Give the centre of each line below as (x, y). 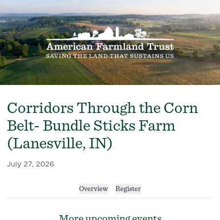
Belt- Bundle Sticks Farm (91, 125)
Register (128, 189)
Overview (94, 189)
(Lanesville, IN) (60, 143)
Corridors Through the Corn (103, 108)
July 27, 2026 (31, 164)
